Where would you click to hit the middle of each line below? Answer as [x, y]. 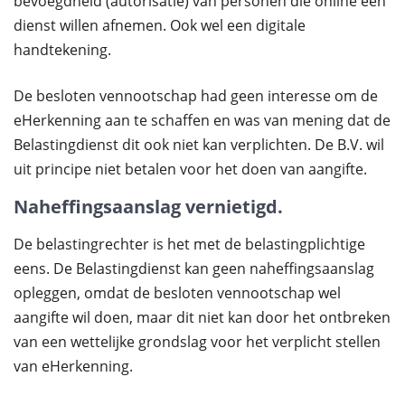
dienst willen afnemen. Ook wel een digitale [160, 25]
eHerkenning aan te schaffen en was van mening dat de [202, 120]
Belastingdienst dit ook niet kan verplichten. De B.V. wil [199, 145]
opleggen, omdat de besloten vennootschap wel [177, 293]
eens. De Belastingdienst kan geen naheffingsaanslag [194, 268]
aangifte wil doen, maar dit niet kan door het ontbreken [202, 317]
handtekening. [62, 50]
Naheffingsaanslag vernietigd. [148, 207]
